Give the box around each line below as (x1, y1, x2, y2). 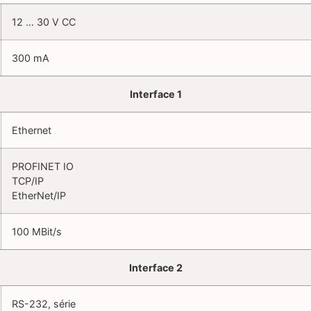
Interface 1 (129, 88, 182, 101)
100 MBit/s (12, 226, 62, 238)
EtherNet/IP (12, 190, 66, 202)
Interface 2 (128, 262, 183, 274)
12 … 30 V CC (12, 16, 76, 28)
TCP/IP (12, 175, 44, 187)
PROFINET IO (12, 160, 74, 173)
